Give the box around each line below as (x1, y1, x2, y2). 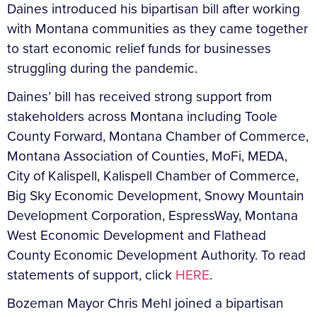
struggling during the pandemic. (7, 57, 197, 79)
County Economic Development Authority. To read (7, 244, 306, 265)
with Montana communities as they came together (7, 18, 308, 39)
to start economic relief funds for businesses (7, 38, 271, 59)
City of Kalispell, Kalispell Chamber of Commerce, (7, 165, 299, 186)
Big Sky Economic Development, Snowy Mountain (7, 185, 304, 206)
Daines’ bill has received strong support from (7, 86, 272, 107)
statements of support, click (7, 264, 175, 285)
